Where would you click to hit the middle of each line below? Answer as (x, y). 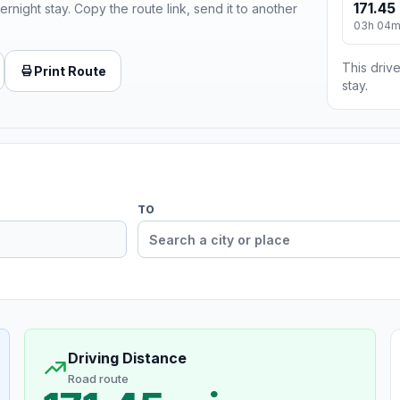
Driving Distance (127, 358)
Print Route (70, 71)
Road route (98, 379)
